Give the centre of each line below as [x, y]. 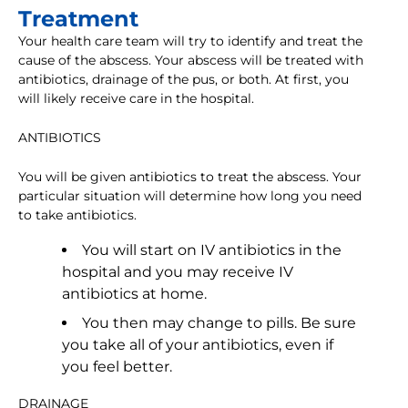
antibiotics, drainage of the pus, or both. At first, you [184, 80]
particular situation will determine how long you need [190, 196]
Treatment [78, 19]
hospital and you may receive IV [178, 272]
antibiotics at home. [134, 294]
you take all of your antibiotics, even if [198, 345]
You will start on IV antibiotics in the [212, 250]
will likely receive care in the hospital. [136, 99]
